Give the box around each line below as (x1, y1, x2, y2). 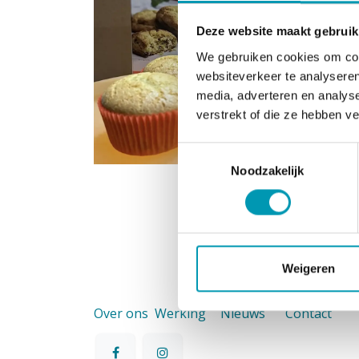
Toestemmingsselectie (177, 144, 296, 159)
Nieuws (220, 305, 266, 323)
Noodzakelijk (231, 163, 305, 177)
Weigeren (281, 261, 335, 276)
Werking (154, 305, 206, 323)
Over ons (94, 305, 148, 323)
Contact (285, 305, 333, 323)
